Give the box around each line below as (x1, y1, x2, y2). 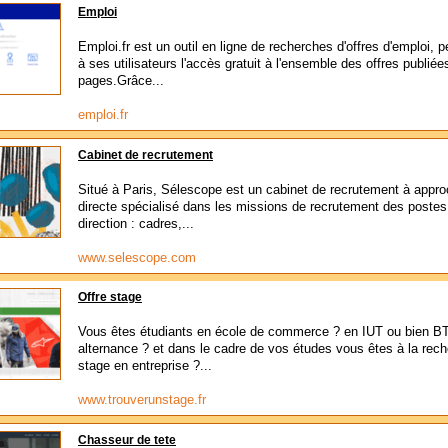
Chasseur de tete (78, 434, 176, 446)
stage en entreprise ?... (78, 358, 212, 373)
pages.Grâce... (78, 73, 164, 88)
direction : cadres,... (78, 216, 194, 231)
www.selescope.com (78, 250, 196, 265)
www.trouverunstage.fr (78, 392, 206, 407)
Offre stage (78, 291, 142, 303)
